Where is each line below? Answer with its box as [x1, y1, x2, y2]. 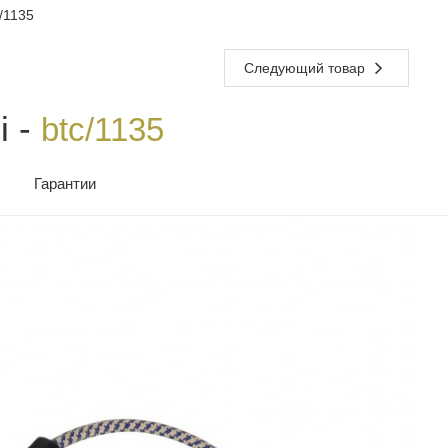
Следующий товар [244, 60, 370, 76]
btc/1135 [41, 111, 164, 148]
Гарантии [34, 175, 96, 192]
